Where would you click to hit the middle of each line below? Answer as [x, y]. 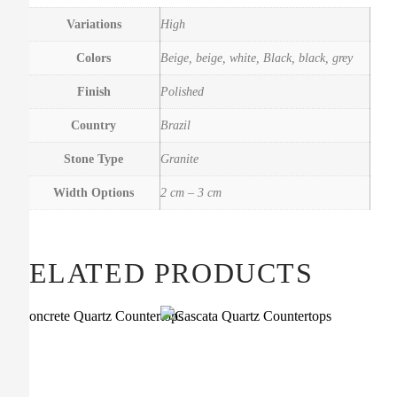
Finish [93, 92]
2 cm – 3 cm [191, 193]
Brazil [175, 125]
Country [93, 125]
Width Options [93, 193]
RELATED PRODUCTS [161, 272]
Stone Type [93, 159]
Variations [93, 24]
